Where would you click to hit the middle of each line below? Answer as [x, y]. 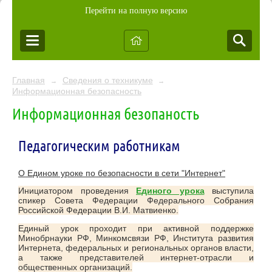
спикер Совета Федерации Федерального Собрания [136, 201]
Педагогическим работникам [99, 145]
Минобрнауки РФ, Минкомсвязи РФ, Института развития [136, 238]
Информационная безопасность [77, 91]
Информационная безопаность [106, 113]
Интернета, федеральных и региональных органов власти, [136, 247]
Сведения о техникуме [107, 80]
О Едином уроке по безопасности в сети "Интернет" [122, 173]
